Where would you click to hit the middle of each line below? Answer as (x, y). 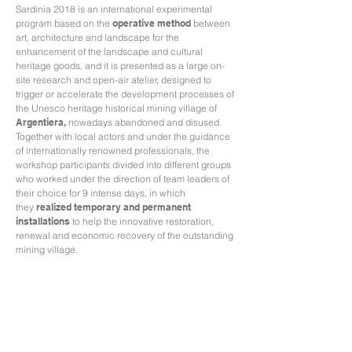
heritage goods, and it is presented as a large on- (120, 66)
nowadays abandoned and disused (144, 122)
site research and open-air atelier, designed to (114, 80)
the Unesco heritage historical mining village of (116, 108)
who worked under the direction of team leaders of (123, 179)
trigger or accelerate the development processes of (125, 94)
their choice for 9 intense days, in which (101, 193)
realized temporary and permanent (114, 207)
